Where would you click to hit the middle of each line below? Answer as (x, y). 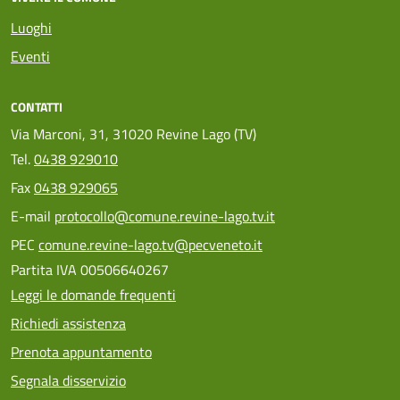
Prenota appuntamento (81, 352)
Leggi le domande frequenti (93, 295)
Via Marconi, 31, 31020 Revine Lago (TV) (133, 134)
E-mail (33, 216)
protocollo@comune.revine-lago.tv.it (165, 216)
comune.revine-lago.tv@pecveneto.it (150, 245)
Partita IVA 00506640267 (90, 270)
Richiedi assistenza (68, 323)
